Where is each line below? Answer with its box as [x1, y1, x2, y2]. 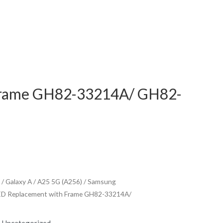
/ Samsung [82, 177, 116, 186]
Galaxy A [5, 177, 32, 186]
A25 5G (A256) [37, 177, 82, 186]
